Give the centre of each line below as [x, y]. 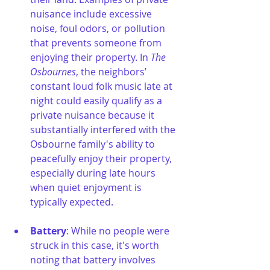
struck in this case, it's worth [96, 245]
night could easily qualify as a [97, 100]
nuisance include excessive [92, 14]
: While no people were [119, 231]
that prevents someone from [97, 42]
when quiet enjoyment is [87, 187]
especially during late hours [94, 173]
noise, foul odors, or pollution [99, 28]
